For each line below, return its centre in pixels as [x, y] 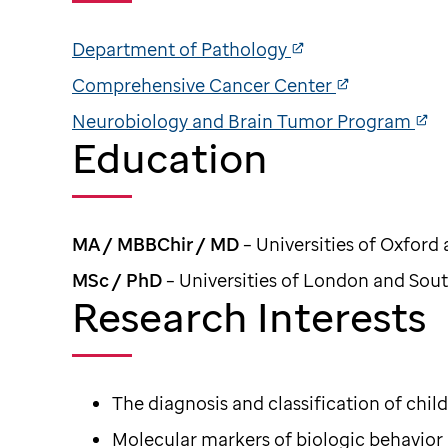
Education [170, 157]
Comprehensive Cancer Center [204, 85]
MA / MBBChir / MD [155, 244]
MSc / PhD [117, 280]
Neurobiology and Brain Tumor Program [243, 121]
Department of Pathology [181, 49]
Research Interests [249, 316]
